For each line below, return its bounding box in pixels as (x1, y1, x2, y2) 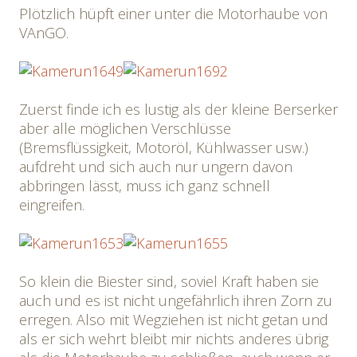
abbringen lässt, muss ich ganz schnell (19, 176, 270, 195)
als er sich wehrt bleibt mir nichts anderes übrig (19, 329, 328, 348)
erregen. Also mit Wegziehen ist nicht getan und (19, 310, 328, 329)
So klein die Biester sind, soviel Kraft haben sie (19, 272, 319, 291)
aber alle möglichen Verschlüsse (19, 119, 231, 138)
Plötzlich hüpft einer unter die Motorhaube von (19, 4, 328, 23)
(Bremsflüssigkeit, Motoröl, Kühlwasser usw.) (19, 138, 308, 157)
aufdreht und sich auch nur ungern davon (19, 157, 292, 176)
